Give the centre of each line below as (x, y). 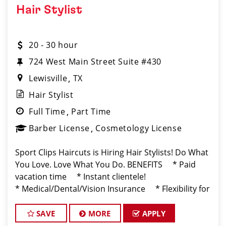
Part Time (91, 111)
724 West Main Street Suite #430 (95, 62)
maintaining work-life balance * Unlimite (95, 201)
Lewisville (48, 78)
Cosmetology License (139, 128)
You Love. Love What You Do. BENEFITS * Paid (105, 164)
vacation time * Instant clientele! (84, 177)
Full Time (47, 111)
